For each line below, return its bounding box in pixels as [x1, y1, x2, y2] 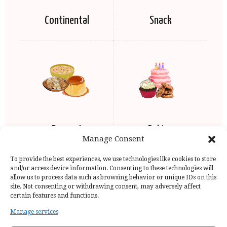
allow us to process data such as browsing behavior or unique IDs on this [10, 174, 216, 181]
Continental [45, 15, 89, 27]
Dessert [52, 124, 82, 136]
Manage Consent [83, 134, 144, 143]
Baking [147, 124, 173, 136]
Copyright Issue [137, 213, 198, 225]
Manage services [10, 208, 58, 215]
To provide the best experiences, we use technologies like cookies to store [10, 156, 216, 163]
